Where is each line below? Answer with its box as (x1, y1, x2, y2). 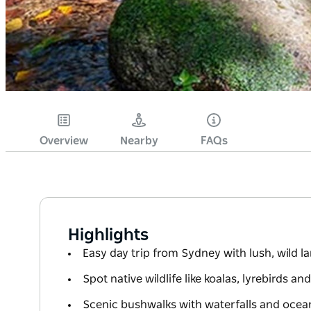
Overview (40, 135, 88, 147)
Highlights (68, 227, 149, 244)
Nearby (119, 135, 158, 147)
